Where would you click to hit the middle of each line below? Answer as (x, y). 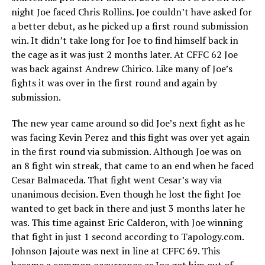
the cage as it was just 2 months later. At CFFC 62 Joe (124, 54)
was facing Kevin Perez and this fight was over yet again (130, 137)
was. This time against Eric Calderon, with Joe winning (127, 222)
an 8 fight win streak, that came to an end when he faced (132, 165)
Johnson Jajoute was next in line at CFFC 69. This (115, 251)
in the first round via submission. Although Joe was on (126, 151)
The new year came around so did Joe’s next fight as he (128, 123)
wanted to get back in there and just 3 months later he (128, 208)
